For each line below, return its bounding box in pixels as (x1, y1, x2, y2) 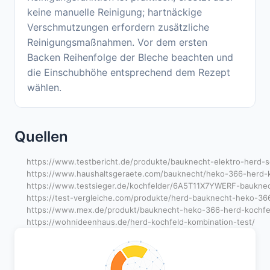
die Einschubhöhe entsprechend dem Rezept (27, 66, 230, 79)
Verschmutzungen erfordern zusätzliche (27, 21, 209, 34)
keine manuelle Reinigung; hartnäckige (27, 6, 202, 19)
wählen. (27, 81, 61, 94)
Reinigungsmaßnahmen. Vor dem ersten (27, 36, 207, 49)
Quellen (14, 128, 68, 146)
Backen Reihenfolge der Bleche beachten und (27, 51, 233, 64)
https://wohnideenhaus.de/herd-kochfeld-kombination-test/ (27, 217, 255, 227)
